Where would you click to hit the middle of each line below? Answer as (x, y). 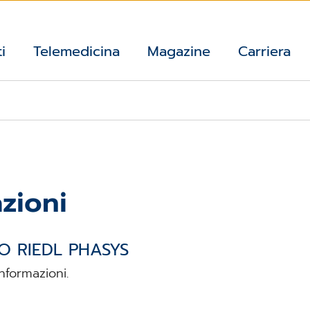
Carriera (264, 52)
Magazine (179, 52)
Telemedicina (76, 52)
